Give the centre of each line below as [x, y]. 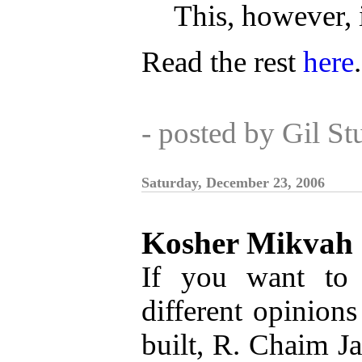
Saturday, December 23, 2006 [233, 182]
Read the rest [222, 62]
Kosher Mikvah [247, 242]
